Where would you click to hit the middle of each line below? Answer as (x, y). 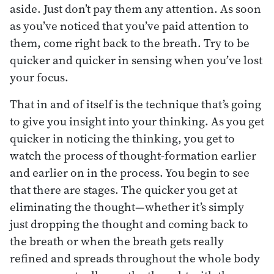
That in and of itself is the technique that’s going (135, 104)
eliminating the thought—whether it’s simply (127, 206)
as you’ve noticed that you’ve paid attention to (129, 25)
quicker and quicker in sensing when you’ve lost (136, 60)
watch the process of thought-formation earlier (133, 155)
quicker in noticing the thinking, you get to (122, 138)
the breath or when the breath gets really (117, 241)
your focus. (39, 77)
